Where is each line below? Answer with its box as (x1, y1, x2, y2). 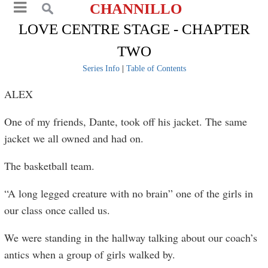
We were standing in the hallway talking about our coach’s (4, 230, 258, 245)
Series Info (82, 64, 120, 73)
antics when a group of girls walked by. (4, 247, 176, 261)
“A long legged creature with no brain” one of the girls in (4, 186, 254, 200)
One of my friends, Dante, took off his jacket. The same (4, 114, 248, 129)
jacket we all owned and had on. (4, 131, 144, 145)
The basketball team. (4, 159, 95, 173)
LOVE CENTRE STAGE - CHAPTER (18, 21, 250, 37)
